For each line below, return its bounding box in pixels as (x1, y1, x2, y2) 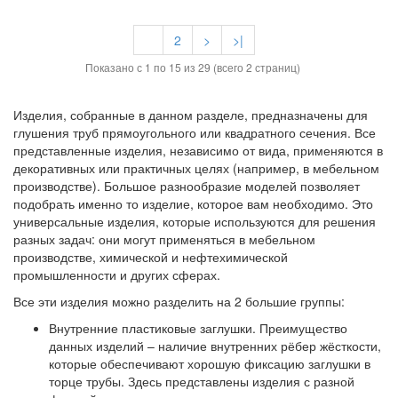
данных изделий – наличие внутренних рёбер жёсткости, (49, 337, 381, 354)
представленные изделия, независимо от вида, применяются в (13, 141, 383, 159)
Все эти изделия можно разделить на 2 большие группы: (13, 292, 345, 310)
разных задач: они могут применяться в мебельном (13, 230, 315, 248)
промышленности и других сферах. (13, 266, 220, 283)
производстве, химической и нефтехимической (13, 248, 288, 266)
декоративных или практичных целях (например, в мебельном (13, 159, 379, 177)
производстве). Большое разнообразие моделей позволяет (13, 177, 360, 195)
